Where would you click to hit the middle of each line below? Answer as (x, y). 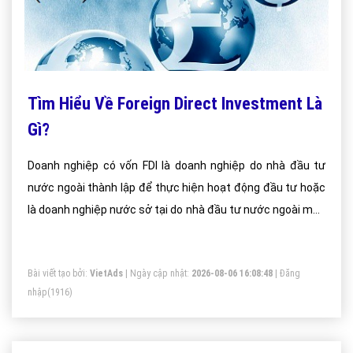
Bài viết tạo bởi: (59, 273)
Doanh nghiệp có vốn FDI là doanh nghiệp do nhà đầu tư (176, 165)
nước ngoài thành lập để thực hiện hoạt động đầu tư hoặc (176, 188)
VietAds (106, 273)
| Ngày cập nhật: (157, 273)
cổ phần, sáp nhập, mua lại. (95, 232)
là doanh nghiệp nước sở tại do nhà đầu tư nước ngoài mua (176, 210)
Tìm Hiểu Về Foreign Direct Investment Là (175, 104)
